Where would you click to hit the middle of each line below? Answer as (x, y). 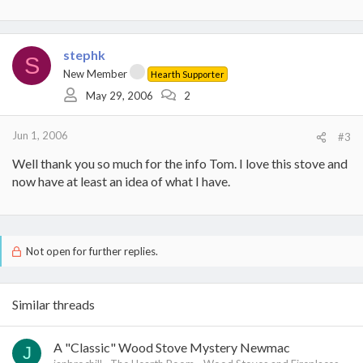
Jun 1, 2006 (40, 135)
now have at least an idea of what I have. (121, 181)
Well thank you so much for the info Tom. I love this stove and (180, 163)
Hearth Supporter (188, 74)
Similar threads (53, 304)
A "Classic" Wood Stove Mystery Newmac (172, 347)
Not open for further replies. (90, 251)
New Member (95, 74)
